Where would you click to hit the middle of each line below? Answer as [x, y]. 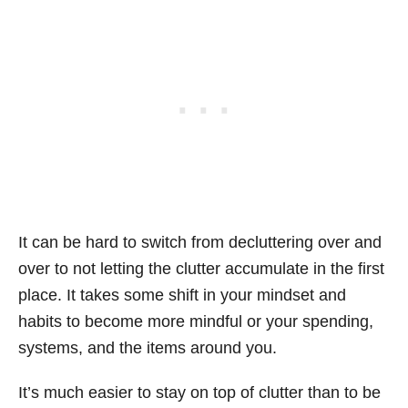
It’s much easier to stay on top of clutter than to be [199, 393]
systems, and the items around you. [148, 348]
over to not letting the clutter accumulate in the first [201, 269]
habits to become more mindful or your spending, [196, 321]
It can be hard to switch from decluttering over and [200, 242]
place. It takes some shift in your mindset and [182, 295]
